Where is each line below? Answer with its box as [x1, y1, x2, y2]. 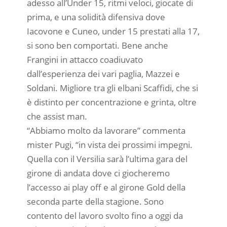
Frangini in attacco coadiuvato [26, 53, 143, 65]
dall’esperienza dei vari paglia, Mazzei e [26, 67, 180, 80]
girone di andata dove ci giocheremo [26, 167, 170, 179]
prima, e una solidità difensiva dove [26, 11, 165, 23]
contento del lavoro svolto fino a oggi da [26, 209, 183, 221]
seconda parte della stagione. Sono [26, 195, 164, 207]
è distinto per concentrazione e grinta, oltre [26, 96, 197, 108]
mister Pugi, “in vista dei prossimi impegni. [26, 138, 193, 150]
